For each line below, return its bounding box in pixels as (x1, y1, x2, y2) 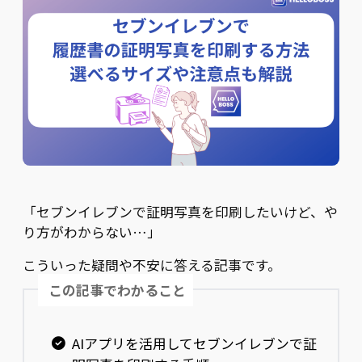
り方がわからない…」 (23, 222, 161, 242)
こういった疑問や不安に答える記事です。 (23, 255, 281, 276)
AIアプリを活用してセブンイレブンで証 (71, 333, 317, 353)
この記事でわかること (48, 280, 187, 300)
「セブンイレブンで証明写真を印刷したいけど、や (23, 202, 338, 222)
